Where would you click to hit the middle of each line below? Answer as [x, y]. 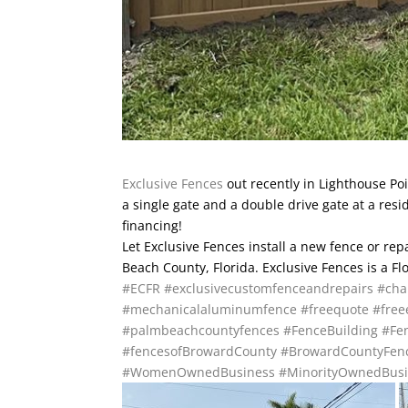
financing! [153, 225]
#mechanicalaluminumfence [210, 309]
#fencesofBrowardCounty [200, 351]
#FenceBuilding [331, 330]
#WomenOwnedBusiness [199, 372]
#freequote [335, 309]
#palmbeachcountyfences [201, 330]
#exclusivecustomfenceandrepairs [269, 288]
